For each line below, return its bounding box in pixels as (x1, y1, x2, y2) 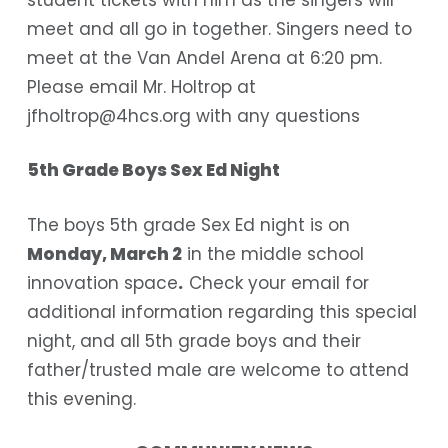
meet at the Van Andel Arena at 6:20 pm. (26, 45, 382, 70)
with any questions (190, 103, 360, 128)
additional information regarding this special (26, 299, 417, 324)
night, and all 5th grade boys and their (26, 328, 361, 353)
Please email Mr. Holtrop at (26, 74, 256, 99)
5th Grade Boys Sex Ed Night (26, 158, 280, 183)
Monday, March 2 (26, 241, 182, 266)
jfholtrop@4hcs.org (26, 103, 191, 128)
